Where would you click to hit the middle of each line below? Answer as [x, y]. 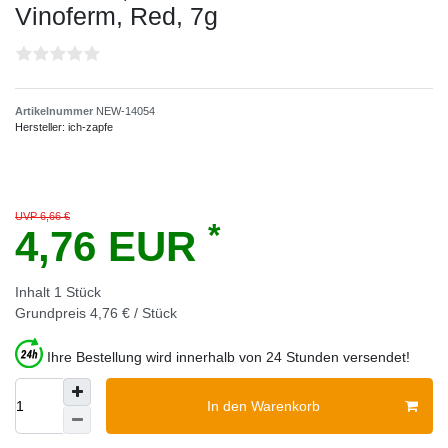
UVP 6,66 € [42, 216]
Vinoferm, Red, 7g [116, 16]
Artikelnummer [55, 111]
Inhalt [34, 292]
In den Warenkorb [263, 405]
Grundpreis [52, 313]
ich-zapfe [90, 127]
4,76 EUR [111, 247]
